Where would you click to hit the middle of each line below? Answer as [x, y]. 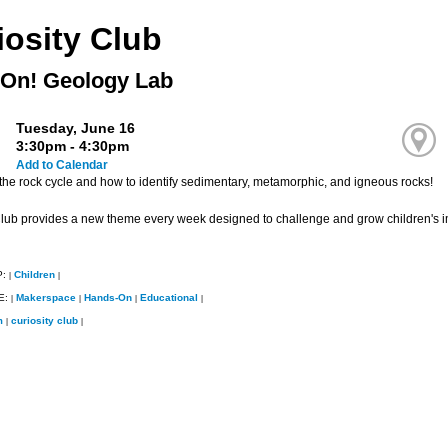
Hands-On [107, 297]
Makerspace [45, 297]
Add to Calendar [62, 164]
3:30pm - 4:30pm [73, 145]
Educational [168, 297]
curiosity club [44, 320]
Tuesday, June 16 [76, 127]
